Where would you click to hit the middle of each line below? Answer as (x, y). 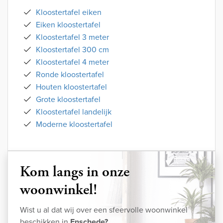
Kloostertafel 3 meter (72, 37)
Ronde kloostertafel (70, 75)
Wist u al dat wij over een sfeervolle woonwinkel (104, 210)
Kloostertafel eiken (69, 12)
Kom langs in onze (75, 172)
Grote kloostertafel (68, 100)
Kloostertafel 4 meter (72, 62)
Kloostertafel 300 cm (72, 50)
